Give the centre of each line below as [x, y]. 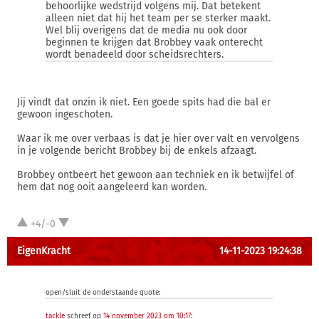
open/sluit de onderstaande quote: [103, 293]
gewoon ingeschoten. [65, 114]
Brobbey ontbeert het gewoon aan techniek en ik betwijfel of [156, 175]
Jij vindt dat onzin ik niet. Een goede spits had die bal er [144, 102]
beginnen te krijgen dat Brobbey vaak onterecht [154, 42]
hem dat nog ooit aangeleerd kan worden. [112, 187]
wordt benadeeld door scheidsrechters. [135, 54]
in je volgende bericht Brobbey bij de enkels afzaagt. [137, 151]
